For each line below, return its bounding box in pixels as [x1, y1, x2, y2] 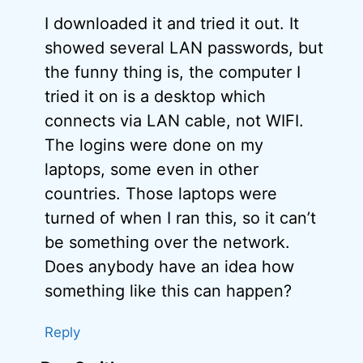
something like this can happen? [45, 281, 292, 301]
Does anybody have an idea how [45, 257, 294, 277]
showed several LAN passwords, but [45, 38, 323, 58]
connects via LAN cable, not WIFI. [45, 111, 304, 131]
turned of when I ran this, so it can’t [45, 208, 316, 228]
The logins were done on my [45, 135, 263, 156]
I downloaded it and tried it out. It [45, 14, 299, 34]
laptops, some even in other [45, 160, 258, 180]
